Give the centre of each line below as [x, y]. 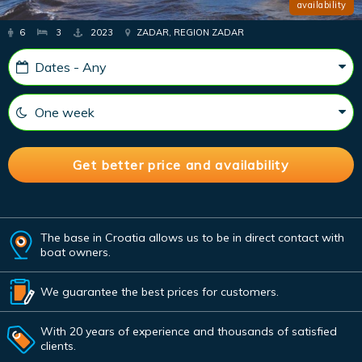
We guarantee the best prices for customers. [160, 291]
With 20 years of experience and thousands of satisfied [189, 331]
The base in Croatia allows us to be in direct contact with [192, 237]
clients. [58, 345]
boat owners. [76, 252]
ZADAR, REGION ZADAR [189, 32]
